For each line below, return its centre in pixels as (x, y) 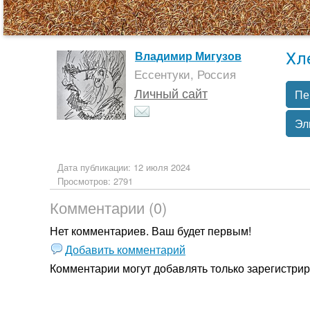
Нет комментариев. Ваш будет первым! (151, 231)
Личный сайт (171, 93)
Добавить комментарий (125, 249)
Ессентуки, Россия (185, 74)
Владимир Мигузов (188, 56)
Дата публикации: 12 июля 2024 (124, 167)
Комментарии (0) (108, 207)
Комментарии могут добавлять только (148, 268)
